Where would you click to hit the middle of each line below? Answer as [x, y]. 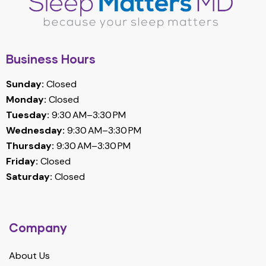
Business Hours [51, 59]
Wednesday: [35, 131]
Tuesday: [28, 115]
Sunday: [25, 84]
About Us [29, 256]
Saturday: [29, 177]
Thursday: [30, 146]
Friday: [22, 161]
